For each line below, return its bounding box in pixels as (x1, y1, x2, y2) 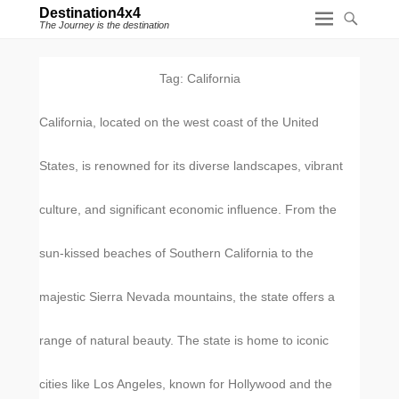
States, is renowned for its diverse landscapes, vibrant (39, 159, 343, 173)
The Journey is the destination (39, 20, 169, 30)
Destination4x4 (39, 5, 141, 20)
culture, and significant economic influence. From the (39, 202, 337, 216)
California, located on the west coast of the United (39, 115, 319, 129)
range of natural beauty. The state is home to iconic (39, 333, 329, 347)
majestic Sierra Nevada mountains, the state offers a (39, 289, 335, 304)
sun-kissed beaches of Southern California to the (39, 246, 313, 260)
